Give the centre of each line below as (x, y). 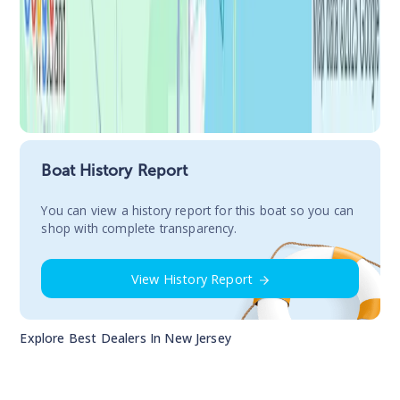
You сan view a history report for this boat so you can (198, 211)
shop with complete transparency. (139, 229)
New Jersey (198, 337)
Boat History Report (115, 171)
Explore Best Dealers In (92, 337)
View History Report (192, 279)
